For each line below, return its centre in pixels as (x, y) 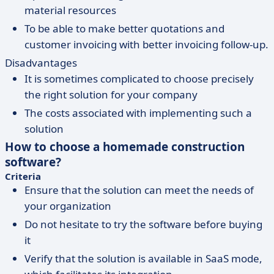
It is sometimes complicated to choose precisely (139, 79)
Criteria (23, 176)
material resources (70, 10)
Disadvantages (41, 63)
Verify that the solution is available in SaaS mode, (143, 258)
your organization (68, 206)
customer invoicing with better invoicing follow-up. (146, 44)
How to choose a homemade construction (125, 147)
